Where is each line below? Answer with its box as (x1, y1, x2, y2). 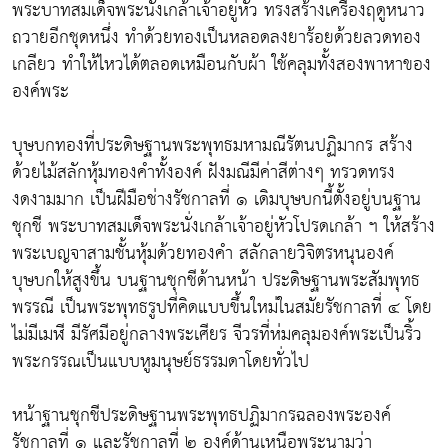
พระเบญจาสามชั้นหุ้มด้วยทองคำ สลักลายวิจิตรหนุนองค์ (12, 237, 394, 271)
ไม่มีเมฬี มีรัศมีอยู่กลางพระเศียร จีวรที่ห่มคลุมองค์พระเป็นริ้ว (12, 318, 422, 352)
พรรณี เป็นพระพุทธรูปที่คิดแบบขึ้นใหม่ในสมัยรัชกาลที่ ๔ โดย (12, 291, 432, 325)
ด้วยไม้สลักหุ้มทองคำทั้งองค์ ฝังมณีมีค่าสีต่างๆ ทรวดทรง (12, 156, 395, 190)
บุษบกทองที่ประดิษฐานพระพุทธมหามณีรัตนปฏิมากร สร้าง (12, 129, 413, 163)
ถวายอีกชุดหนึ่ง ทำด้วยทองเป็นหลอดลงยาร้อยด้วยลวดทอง (12, 21, 421, 55)
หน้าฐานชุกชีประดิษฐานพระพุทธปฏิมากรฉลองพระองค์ (12, 399, 391, 433)
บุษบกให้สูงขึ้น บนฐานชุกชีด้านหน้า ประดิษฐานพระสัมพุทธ (12, 264, 420, 298)
